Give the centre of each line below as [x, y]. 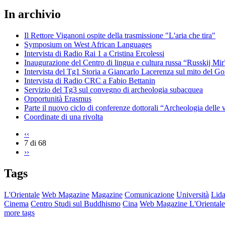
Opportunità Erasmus [58, 98]
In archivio [32, 14]
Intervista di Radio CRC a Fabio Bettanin [90, 80]
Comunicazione [149, 194]
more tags [19, 212]
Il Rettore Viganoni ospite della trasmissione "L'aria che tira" [120, 35]
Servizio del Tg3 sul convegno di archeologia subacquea [114, 89]
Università [193, 194]
